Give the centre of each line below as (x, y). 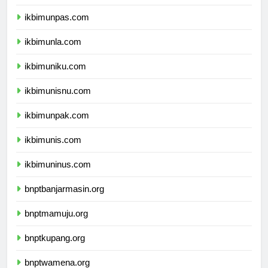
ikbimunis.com (53, 151)
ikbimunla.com (53, 53)
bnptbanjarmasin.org (64, 200)
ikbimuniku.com (55, 77)
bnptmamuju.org (56, 224)
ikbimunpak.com (57, 126)
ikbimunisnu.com (58, 102)
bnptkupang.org (55, 249)
